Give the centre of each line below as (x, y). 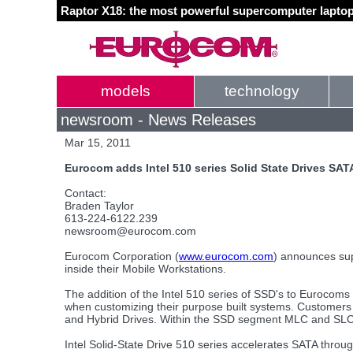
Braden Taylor (99, 206)
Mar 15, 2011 (98, 143)
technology (262, 91)
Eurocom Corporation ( (122, 256)
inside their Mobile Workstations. (145, 269)
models (125, 91)
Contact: (85, 193)
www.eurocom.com (226, 256)
